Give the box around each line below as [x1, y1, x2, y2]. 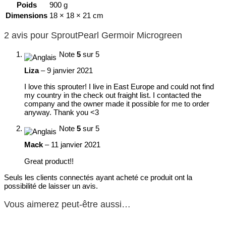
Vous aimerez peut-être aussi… [4, 199, 131, 209]
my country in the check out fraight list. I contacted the [24, 91, 201, 99]
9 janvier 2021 [47, 66, 93, 75]
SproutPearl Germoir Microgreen [51, 30, 182, 40]
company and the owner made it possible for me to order [24, 99, 209, 108]
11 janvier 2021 [51, 140, 100, 149]
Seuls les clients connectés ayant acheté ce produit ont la [4, 173, 192, 182]
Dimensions [6, 11, 47, 20]
